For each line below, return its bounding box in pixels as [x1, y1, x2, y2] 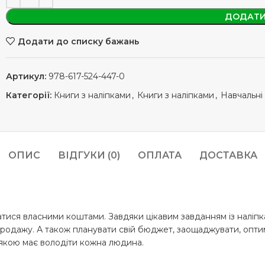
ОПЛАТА [137, 150, 182, 161]
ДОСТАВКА [199, 150, 257, 161]
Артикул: [6, 71, 49, 82]
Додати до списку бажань [17, 35, 139, 47]
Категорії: [6, 90, 51, 101]
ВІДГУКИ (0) [57, 150, 120, 161]
